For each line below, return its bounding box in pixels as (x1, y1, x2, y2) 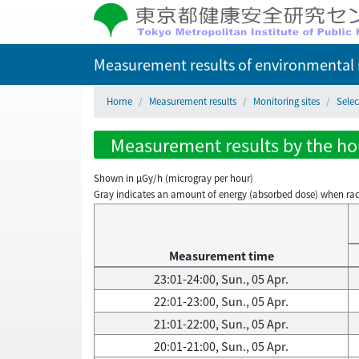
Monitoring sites (253, 95, 320, 107)
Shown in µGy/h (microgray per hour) (94, 171, 253, 184)
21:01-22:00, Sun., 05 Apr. (154, 315, 288, 333)
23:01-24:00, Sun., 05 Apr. (154, 270, 288, 288)
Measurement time (168, 247, 274, 264)
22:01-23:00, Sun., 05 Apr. (154, 292, 288, 310)
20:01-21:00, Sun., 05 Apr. (154, 337, 288, 355)
